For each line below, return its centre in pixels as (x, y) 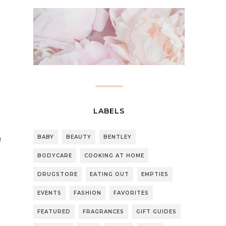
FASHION (88, 193)
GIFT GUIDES (156, 211)
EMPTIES (155, 174)
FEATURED (54, 211)
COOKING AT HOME (114, 155)
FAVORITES (131, 193)
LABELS (109, 111)
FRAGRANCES (103, 211)
